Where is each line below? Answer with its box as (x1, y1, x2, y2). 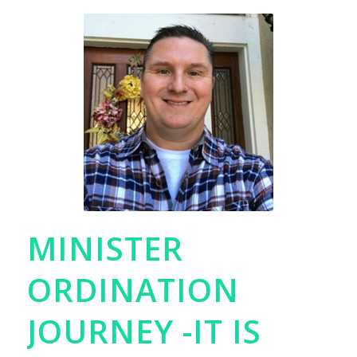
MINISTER (26, 226, 183, 271)
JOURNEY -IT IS (26, 309, 261, 354)
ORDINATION (26, 268, 239, 312)
